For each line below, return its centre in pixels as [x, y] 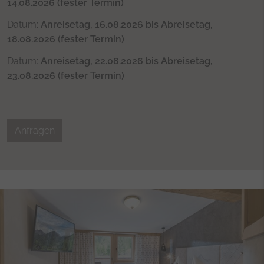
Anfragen [35, 130]
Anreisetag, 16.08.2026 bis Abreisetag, [127, 24]
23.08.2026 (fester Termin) [66, 75]
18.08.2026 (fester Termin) [66, 39]
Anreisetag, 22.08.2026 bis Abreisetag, [127, 61]
